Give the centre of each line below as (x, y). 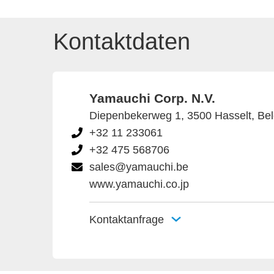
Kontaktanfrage (127, 220)
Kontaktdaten (122, 42)
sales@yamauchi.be (139, 167)
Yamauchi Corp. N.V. (152, 98)
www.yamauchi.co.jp (139, 184)
